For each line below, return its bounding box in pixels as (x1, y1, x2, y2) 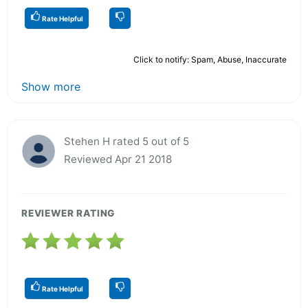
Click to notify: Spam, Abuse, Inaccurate (133, 54, 287, 65)
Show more (21, 79, 80, 93)
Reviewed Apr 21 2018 (64, 152, 172, 166)
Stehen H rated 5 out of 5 (64, 134, 189, 148)
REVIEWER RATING (21, 207, 115, 219)
